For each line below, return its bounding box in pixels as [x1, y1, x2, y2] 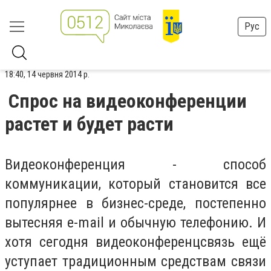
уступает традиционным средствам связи [5, 253, 266, 270]
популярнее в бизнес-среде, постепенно [5, 195, 266, 212]
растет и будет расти [5, 113, 174, 135]
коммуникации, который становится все [5, 175, 266, 192]
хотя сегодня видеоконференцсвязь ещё [5, 233, 266, 250]
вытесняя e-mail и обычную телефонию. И [5, 214, 266, 231]
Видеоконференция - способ [5, 156, 266, 173]
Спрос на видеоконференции [8, 90, 247, 113]
